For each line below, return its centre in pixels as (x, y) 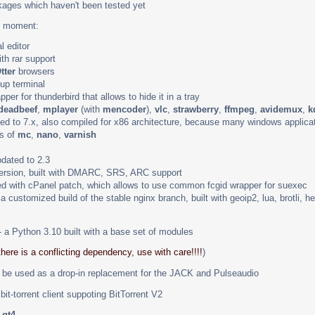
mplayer (60, 109)
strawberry (196, 109)
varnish (80, 134)
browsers (35, 71)
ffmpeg (239, 109)
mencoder (124, 109)
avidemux (281, 109)
